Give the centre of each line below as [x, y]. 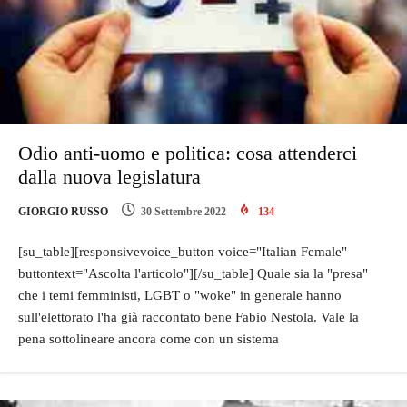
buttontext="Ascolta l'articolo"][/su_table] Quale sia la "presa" [193, 274]
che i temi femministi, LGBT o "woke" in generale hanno [180, 296]
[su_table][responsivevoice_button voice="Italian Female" [183, 252]
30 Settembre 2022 [184, 212]
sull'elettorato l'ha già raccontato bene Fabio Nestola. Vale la [189, 318]
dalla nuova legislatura [109, 177]
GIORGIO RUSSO [63, 212]
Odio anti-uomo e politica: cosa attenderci [188, 154]
